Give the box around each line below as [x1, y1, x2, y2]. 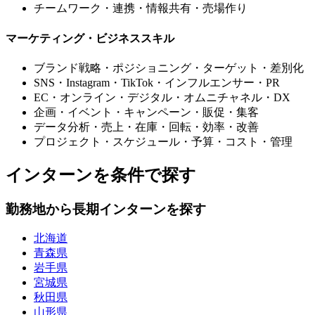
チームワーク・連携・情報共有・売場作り [34, 2, 247, 15]
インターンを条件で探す [6, 165, 196, 184]
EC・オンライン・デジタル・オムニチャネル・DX [34, 91, 290, 103]
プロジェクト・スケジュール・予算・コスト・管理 [34, 135, 292, 148]
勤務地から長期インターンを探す [6, 201, 206, 217]
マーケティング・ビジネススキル [6, 32, 174, 44]
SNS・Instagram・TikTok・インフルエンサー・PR [34, 76, 280, 89]
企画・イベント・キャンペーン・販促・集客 [34, 105, 259, 118]
